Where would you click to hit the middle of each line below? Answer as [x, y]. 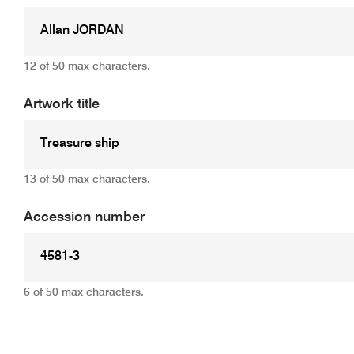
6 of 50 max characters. [83, 292]
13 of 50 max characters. [87, 179]
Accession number [84, 217]
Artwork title [61, 104]
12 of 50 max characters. [87, 66]
